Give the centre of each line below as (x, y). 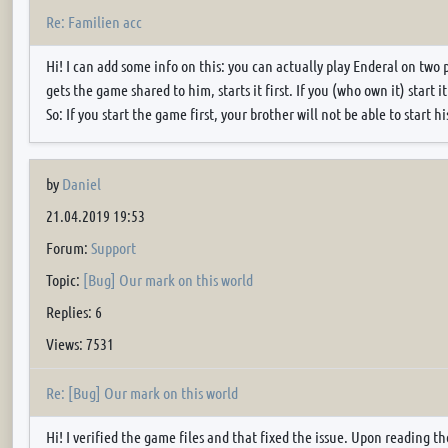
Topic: (64, 279)
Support (113, 247)
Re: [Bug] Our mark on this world (142, 392)
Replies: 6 (74, 311)
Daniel (81, 183)
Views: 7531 (80, 343)
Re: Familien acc (94, 21)
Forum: (68, 247)
